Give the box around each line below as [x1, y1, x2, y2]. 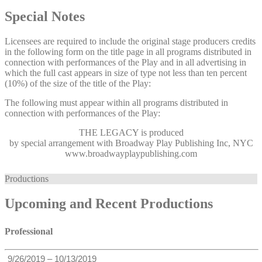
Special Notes [5, 9, 85, 25]
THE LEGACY [78, 127, 139, 137]
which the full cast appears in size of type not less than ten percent [5, 67, 247, 78]
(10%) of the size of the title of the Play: [5, 78, 151, 88]
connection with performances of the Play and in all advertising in [5, 57, 246, 67]
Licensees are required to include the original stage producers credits [5, 36, 256, 46]
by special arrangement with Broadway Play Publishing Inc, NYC [9, 137, 253, 148]
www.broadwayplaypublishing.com [65, 148, 197, 158]
